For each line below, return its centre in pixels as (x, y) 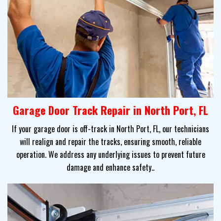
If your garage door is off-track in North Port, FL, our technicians (110, 129)
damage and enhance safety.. (110, 167)
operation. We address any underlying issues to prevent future (110, 154)
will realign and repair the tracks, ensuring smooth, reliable (110, 141)
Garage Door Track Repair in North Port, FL (110, 110)
